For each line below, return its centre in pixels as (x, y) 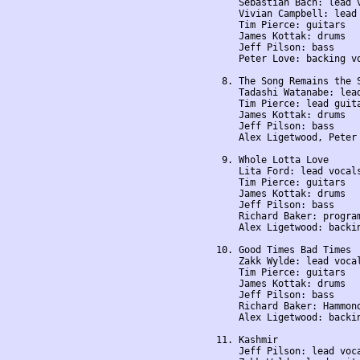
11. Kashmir (247, 340)
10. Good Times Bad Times (284, 250)
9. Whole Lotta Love (272, 160)
